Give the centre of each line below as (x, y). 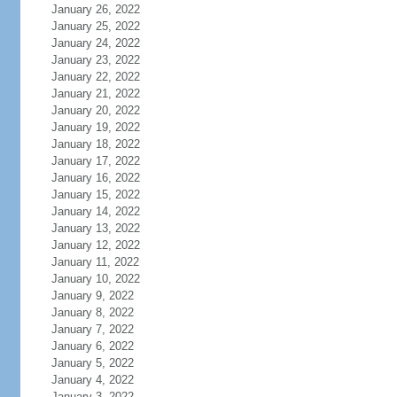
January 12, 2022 (95, 245)
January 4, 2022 (92, 380)
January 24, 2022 (95, 43)
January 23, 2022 (95, 60)
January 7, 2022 (92, 329)
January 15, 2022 (95, 195)
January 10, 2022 (95, 279)
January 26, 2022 (95, 9)
